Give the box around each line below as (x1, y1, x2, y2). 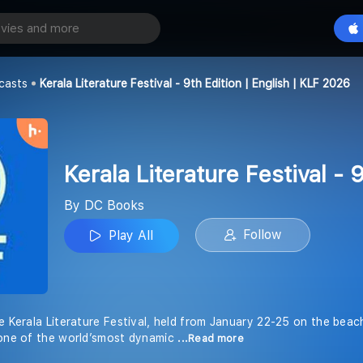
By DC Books (64, 198, 144, 213)
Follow (243, 227, 281, 242)
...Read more (177, 333, 244, 344)
